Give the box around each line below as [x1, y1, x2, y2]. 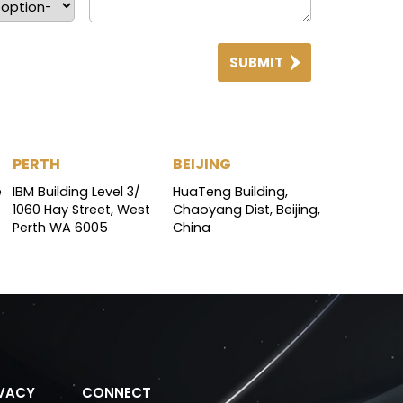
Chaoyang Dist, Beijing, [173, 201, 320, 219]
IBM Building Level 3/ [13, 183, 140, 201]
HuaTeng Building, [173, 183, 288, 201]
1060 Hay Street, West [13, 201, 150, 219]
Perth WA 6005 [13, 219, 108, 237]
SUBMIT [229, 53, 283, 73]
